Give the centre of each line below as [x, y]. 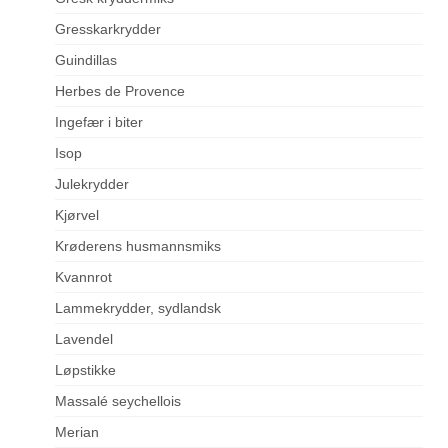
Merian [77, 432]
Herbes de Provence [120, 91]
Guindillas [86, 60]
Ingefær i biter [99, 122]
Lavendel [84, 339]
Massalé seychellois [118, 401]
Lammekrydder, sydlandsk [138, 308]
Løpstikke [85, 370]
